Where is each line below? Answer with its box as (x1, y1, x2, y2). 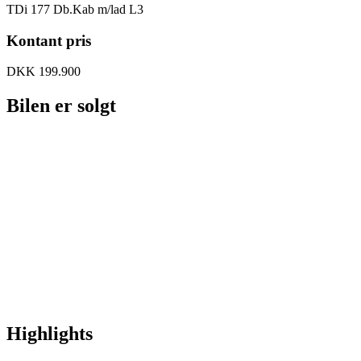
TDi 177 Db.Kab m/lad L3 (6, 2, 143, 16)
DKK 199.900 (6, 64, 81, 79)
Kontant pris (6, 31, 91, 49)
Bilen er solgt (6, 95, 116, 117)
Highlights (6, 322, 93, 344)
